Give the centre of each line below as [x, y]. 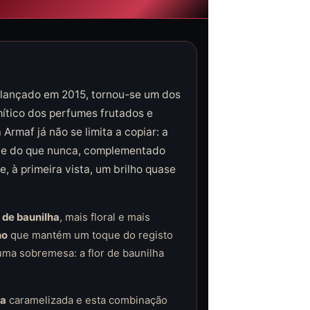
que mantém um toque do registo [90, 235]
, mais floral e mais [104, 217]
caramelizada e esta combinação [86, 300]
